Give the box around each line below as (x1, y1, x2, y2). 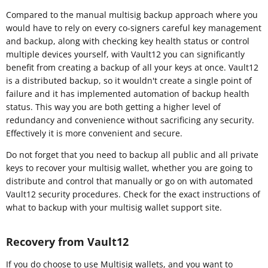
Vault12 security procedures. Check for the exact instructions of (6, 188, 260, 200)
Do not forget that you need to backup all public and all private (6, 148, 258, 160)
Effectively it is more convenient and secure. (6, 127, 182, 139)
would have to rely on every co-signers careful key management (6, 22, 261, 33)
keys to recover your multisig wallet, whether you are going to (6, 162, 252, 173)
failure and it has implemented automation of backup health (6, 87, 249, 99)
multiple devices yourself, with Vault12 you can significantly (6, 48, 245, 60)
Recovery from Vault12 (6, 234, 129, 249)
